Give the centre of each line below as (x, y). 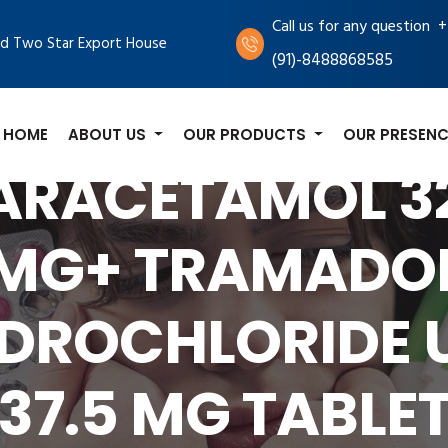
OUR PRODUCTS (247, 134)
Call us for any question (350, 27)
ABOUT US (109, 134)
